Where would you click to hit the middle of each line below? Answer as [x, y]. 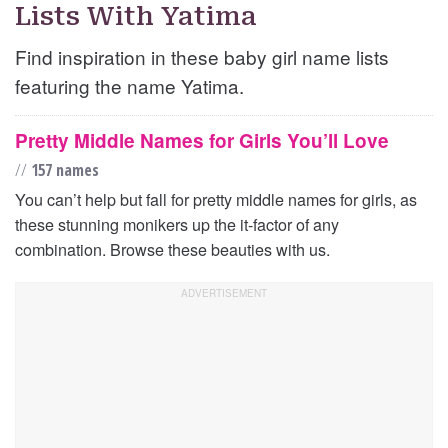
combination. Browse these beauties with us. [172, 249]
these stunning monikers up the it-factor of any [177, 224]
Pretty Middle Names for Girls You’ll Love [202, 141]
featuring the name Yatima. [129, 86]
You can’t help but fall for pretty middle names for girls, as [216, 199]
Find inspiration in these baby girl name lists [202, 57]
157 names [63, 170]
